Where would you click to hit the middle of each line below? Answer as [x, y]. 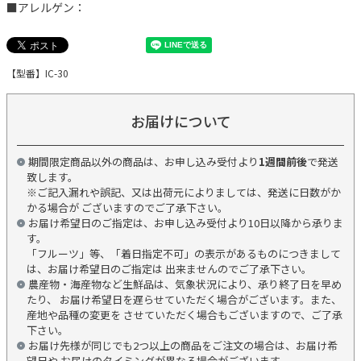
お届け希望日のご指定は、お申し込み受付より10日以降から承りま [186, 223]
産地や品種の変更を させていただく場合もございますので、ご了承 [185, 315]
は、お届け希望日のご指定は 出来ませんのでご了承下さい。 [169, 269]
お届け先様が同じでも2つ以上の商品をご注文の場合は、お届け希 [183, 346]
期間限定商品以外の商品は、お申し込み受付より [143, 162]
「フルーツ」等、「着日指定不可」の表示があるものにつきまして [184, 254]
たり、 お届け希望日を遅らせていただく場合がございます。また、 [184, 300]
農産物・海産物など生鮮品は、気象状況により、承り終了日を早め [185, 284]
